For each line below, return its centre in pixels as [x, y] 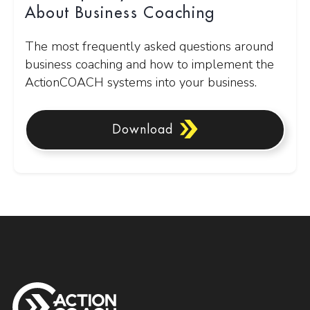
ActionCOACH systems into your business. [143, 82]
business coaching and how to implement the [149, 64]
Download [143, 130]
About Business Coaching [120, 13]
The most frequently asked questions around [149, 46]
